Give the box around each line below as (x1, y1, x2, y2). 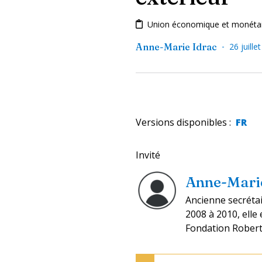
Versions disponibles (136, 115, 227, 129)
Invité (136, 148, 160, 161)
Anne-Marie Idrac (136, 40, 217, 53)
